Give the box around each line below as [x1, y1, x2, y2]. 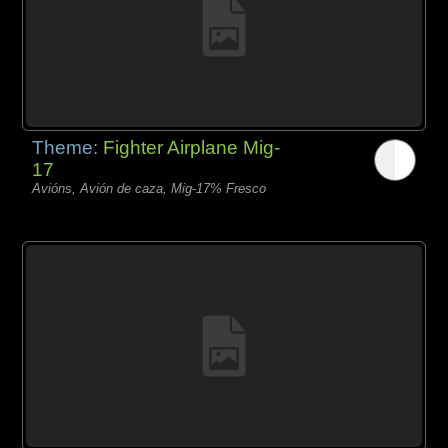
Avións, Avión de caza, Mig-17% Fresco [32, 180, 267, 196]
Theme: [32, 136, 104, 158]
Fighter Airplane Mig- [103, 136, 281, 158]
